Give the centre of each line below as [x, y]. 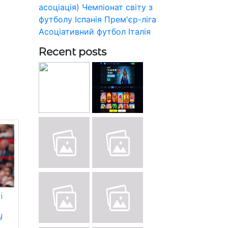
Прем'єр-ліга [130, 19]
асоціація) [59, 7]
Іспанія [88, 19]
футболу [55, 19]
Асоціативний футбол [82, 31]
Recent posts [73, 51]
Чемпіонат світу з [117, 7]
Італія [139, 31]
